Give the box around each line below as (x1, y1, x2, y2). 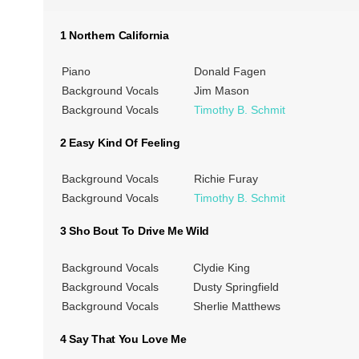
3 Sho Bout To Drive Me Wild (59, 224, 210, 238)
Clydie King (192, 260, 250, 274)
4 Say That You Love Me (59, 332, 187, 345)
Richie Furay (193, 172, 258, 186)
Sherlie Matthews (192, 299, 280, 313)
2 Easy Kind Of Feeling (59, 135, 180, 149)
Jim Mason (193, 83, 249, 97)
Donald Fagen (193, 64, 266, 78)
